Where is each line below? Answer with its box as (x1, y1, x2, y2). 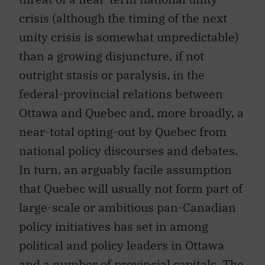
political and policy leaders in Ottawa (19, 237, 224, 254)
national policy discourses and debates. (19, 143, 238, 159)
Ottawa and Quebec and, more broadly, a (19, 105, 244, 121)
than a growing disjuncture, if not (19, 48, 204, 64)
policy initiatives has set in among (19, 218, 208, 235)
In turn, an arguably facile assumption (19, 161, 232, 178)
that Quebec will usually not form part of (19, 180, 243, 197)
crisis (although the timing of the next (19, 10, 227, 27)
